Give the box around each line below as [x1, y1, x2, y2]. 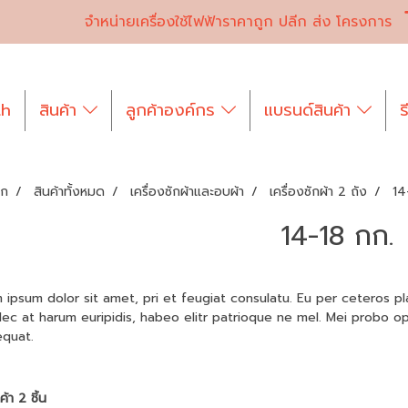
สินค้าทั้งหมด [33, 182, 105, 201]
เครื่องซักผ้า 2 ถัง [269, 182, 367, 201]
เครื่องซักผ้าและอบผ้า [129, 182, 244, 201]
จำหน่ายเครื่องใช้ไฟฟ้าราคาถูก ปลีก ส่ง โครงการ [84, 10, 392, 33]
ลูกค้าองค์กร [126, 97, 221, 123]
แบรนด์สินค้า [263, 97, 357, 123]
